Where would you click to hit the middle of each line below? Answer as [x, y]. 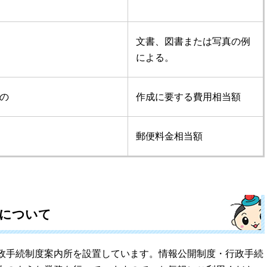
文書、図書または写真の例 [193, 42]
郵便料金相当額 [169, 136]
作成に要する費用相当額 [188, 97]
